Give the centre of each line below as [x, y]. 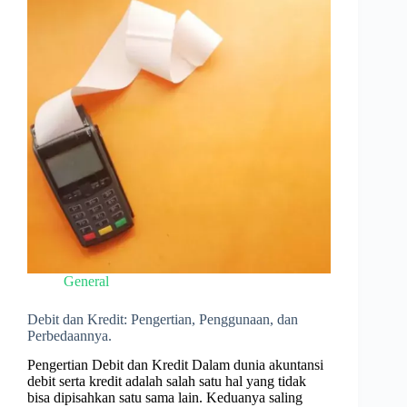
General [86, 281]
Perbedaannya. [69, 335]
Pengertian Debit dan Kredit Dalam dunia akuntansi [175, 365]
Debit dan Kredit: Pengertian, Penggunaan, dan [163, 319]
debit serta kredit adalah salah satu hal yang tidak [167, 382]
